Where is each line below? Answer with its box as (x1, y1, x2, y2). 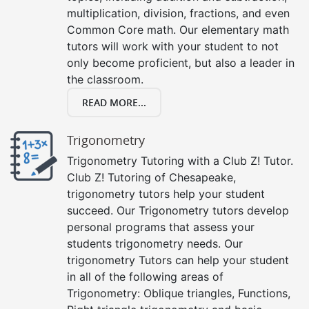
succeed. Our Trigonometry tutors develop (67, 203, 289, 217)
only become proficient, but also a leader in (67, 55, 295, 70)
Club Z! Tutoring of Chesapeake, (67, 170, 236, 184)
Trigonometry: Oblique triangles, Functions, (67, 286, 290, 300)
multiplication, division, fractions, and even (67, 6, 290, 20)
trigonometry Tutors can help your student (67, 252, 289, 267)
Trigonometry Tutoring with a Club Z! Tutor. (67, 153, 293, 168)
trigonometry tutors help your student (67, 186, 265, 201)
